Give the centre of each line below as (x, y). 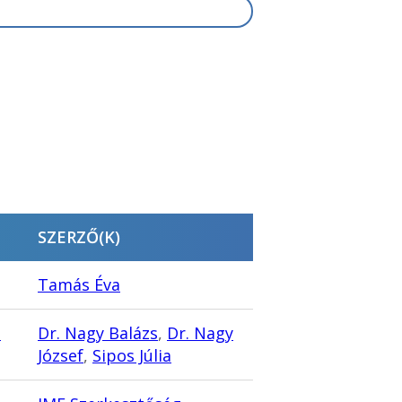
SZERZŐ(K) (79, 237)
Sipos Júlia (132, 356)
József (61, 356)
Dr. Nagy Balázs (98, 333)
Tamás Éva (79, 285)
